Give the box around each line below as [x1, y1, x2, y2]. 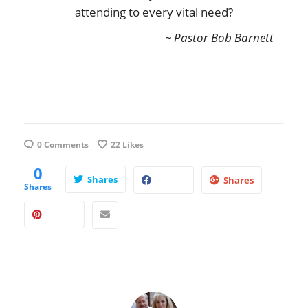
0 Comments [37, 138, 89, 151]
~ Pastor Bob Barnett [165, 29, 274, 45]
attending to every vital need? [75, 3, 233, 20]
